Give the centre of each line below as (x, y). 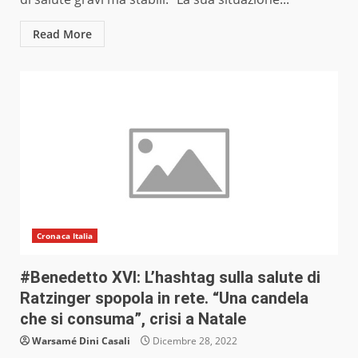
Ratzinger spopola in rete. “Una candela (164, 298)
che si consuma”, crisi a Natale (133, 319)
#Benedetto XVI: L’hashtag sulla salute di (170, 278)
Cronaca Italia (65, 236)
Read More (62, 34)
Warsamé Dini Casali (81, 341)
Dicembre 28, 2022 (194, 341)
